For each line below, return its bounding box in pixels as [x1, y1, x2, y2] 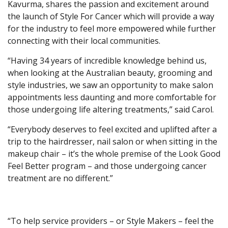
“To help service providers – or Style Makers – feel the [8, 215, 214, 227]
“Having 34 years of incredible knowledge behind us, [8, 55, 207, 67]
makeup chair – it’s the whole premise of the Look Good [8, 148, 220, 160]
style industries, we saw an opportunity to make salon [8, 79, 213, 91]
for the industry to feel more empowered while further [8, 23, 216, 35]
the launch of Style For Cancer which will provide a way [8, 11, 214, 22]
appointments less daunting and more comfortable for [8, 92, 216, 103]
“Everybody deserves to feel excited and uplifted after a [8, 124, 217, 135]
